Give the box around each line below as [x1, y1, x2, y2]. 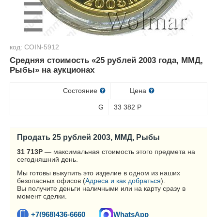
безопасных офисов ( [17, 177, 85, 185]
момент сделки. [17, 192, 67, 200]
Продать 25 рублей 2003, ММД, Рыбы [17, 133, 160, 141]
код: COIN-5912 [10, 43, 59, 51]
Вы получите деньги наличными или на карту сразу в [17, 185, 186, 192]
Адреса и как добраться [85, 177, 161, 185]
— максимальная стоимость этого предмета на [43, 148, 195, 155]
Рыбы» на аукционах [10, 65, 94, 75]
